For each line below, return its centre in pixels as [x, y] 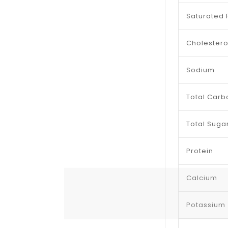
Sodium [201, 70]
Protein [200, 151]
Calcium [202, 178]
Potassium [206, 205]
